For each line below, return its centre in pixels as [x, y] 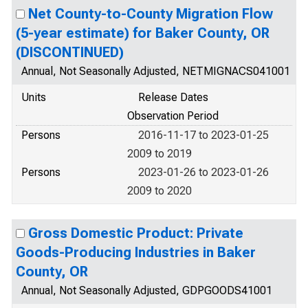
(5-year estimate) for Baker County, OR [143, 33]
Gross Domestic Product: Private [136, 233]
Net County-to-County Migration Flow [151, 14]
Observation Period [173, 116]
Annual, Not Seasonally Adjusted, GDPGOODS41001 [147, 290]
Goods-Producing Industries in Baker [136, 252]
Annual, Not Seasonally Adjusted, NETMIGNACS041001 [156, 71]
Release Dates [173, 97]
